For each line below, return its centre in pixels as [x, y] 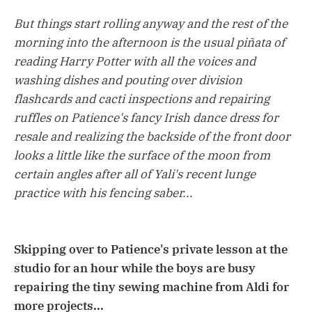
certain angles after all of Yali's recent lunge [135, 174]
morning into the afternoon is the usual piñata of [149, 42]
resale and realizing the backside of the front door [152, 136]
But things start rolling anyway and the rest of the [151, 23]
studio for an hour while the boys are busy [135, 268]
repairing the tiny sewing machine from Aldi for [151, 287]
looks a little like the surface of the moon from [142, 155]
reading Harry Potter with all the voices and [135, 61]
